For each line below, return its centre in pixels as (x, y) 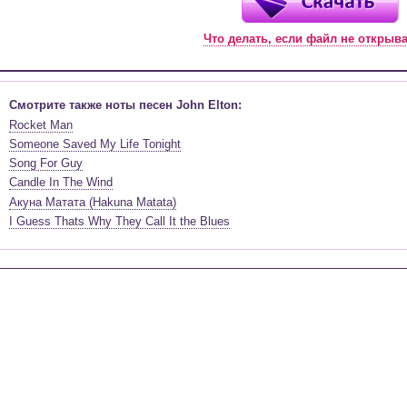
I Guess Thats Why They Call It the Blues (119, 222)
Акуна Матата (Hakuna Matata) (93, 202)
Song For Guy (46, 164)
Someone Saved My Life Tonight (95, 144)
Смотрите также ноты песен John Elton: (125, 105)
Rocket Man (41, 124)
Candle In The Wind (61, 183)
